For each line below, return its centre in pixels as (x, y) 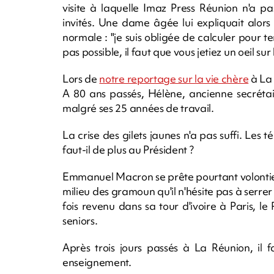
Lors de (81, 79)
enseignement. (97, 262)
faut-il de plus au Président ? (128, 150)
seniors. (80, 221)
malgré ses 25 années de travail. (138, 108)
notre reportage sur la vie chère (174, 79)
